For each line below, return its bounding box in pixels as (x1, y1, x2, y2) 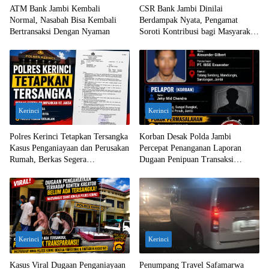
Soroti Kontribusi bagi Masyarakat (139, 26, 256, 36)
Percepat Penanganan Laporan (139, 144, 241, 153)
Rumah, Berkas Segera (10, 155, 86, 165)
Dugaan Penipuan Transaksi (139, 155, 234, 165)
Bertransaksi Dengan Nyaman (10, 26, 110, 36)
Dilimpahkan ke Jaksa (10, 166, 83, 176)
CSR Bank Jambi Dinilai (139, 4, 223, 13)
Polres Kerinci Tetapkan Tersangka (10, 132, 128, 142)
